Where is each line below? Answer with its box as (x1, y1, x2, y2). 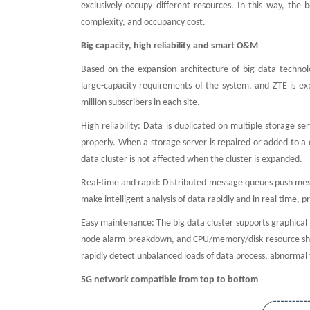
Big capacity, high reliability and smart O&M (81, 41, 260, 51)
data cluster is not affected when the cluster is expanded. (81, 154, 302, 165)
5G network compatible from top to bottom (81, 275, 258, 285)
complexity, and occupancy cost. (81, 17, 206, 28)
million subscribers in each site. (81, 98, 200, 108)
